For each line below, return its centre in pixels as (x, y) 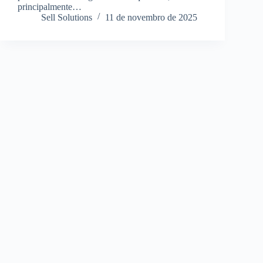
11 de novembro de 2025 (151, 17)
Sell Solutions (67, 17)
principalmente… (50, 6)
